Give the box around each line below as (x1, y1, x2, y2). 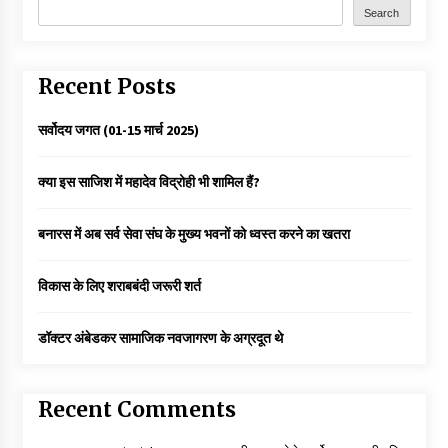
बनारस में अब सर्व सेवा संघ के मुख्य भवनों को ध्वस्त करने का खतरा (37, 224, 350, 243)
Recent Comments (37, 395, 236, 423)
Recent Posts (37, 73, 176, 101)
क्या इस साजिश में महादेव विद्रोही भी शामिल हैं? (37, 172, 260, 191)
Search (364, 6, 399, 19)
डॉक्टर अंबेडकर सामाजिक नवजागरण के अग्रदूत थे (37, 328, 283, 347)
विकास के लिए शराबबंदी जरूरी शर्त (37, 276, 201, 295)
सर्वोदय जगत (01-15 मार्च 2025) (37, 120, 199, 139)
